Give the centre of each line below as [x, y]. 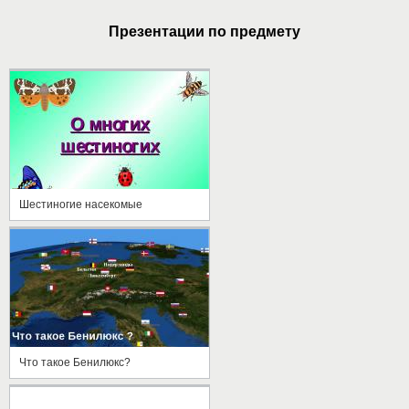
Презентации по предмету [204, 31]
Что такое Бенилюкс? [75, 362]
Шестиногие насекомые [81, 204]
